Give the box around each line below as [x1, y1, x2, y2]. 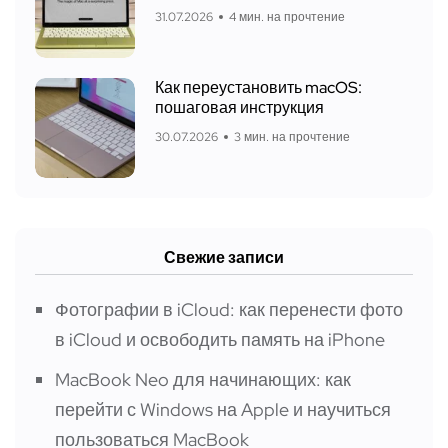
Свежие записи [164, 247, 284, 269]
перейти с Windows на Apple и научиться [55, 398, 391, 422]
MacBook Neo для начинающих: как [55, 368, 351, 392]
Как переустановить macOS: [155, 77, 362, 99]
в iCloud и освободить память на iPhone [55, 328, 385, 352]
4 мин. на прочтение [229, 9, 345, 26]
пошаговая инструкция [155, 97, 324, 119]
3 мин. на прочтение [234, 129, 350, 146]
